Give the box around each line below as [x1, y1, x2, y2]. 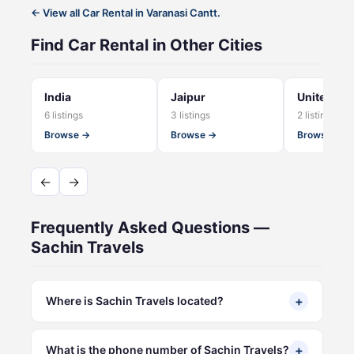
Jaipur [171, 89, 205, 104]
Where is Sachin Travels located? [46, 293, 224, 307]
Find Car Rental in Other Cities [31, 35, 262, 55]
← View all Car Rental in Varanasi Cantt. [31, 6, 220, 19]
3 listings [171, 108, 210, 121]
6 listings [44, 108, 83, 121]
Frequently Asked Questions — [31, 217, 269, 237]
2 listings [297, 108, 336, 121]
